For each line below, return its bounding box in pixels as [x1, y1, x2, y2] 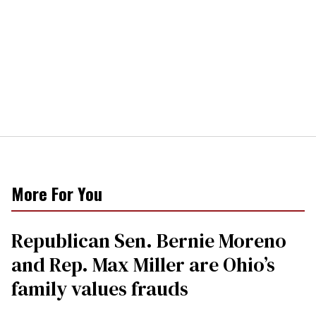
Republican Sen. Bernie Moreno [11, 226, 286, 254]
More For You [11, 180, 102, 206]
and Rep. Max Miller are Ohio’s [11, 250, 275, 278]
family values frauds [11, 274, 188, 302]
